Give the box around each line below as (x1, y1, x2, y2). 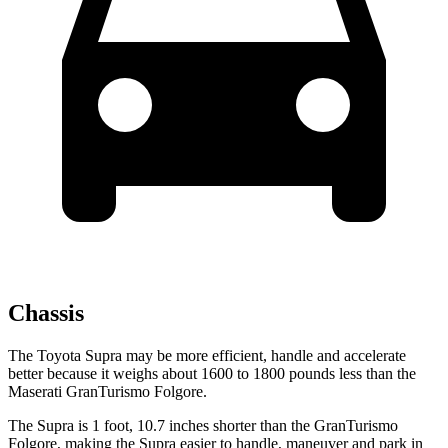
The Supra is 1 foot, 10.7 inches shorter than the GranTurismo (8, 417, 398, 435)
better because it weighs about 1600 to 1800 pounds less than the (8, 365, 416, 383)
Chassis (8, 300, 84, 327)
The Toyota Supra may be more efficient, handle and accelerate (8, 347, 406, 365)
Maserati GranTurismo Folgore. (8, 383, 207, 401)
